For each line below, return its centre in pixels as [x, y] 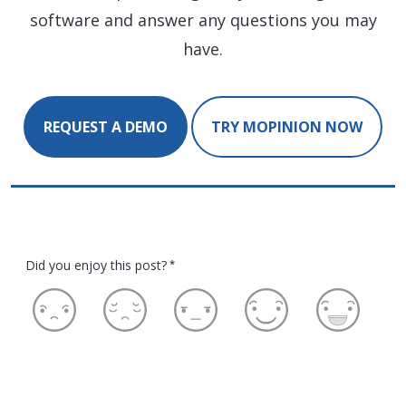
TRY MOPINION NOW [287, 127]
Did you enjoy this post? [96, 266]
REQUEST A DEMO [106, 127]
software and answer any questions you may [203, 20]
